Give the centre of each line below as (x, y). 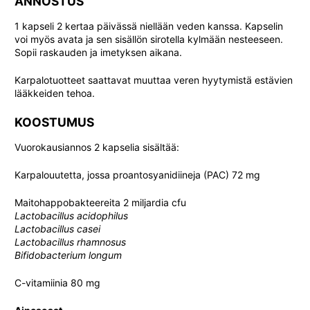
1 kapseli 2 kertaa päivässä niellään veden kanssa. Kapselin (149, 26)
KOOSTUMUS (54, 122)
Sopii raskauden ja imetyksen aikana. (98, 52)
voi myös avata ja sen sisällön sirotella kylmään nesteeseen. (149, 39)
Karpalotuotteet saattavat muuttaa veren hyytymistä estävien (154, 80)
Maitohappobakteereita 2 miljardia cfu (100, 202)
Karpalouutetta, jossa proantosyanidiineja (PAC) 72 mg (137, 175)
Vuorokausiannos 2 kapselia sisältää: (97, 147)
